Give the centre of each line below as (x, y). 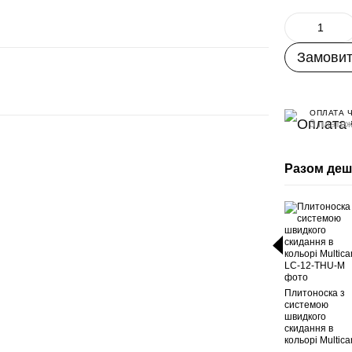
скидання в (309, 328)
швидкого (306, 317)
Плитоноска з (315, 293)
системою (307, 305)
